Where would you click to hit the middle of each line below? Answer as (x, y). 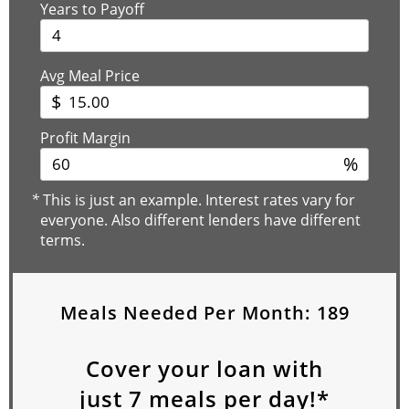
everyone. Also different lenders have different (200, 220)
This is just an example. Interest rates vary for (197, 199)
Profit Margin (85, 137)
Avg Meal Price (90, 75)
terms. (63, 240)
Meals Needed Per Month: (188, 312)
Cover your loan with (204, 368)
